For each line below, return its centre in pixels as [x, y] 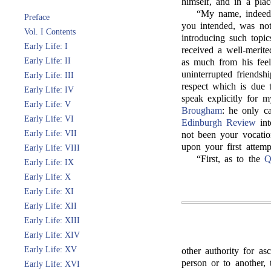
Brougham [202, 110]
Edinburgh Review [219, 122]
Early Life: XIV [52, 235]
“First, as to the [230, 159]
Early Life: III [49, 75]
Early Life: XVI [52, 264]
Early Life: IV [49, 90]
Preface [37, 17]
